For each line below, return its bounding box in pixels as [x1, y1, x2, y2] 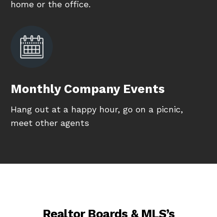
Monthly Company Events [11, 82, 165, 96]
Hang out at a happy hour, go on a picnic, [11, 104, 184, 115]
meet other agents [11, 118, 90, 128]
